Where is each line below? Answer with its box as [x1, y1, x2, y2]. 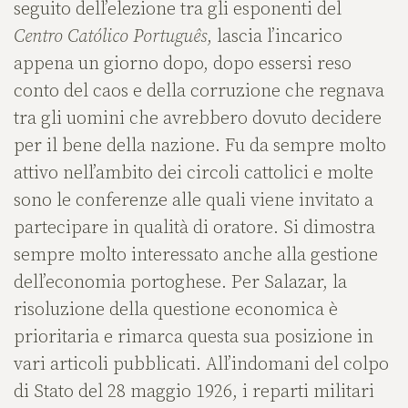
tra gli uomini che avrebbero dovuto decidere [14, 107, 382, 131]
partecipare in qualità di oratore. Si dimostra [14, 217, 375, 240]
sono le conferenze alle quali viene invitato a [14, 189, 373, 213]
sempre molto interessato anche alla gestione [14, 244, 378, 268]
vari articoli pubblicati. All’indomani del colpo [14, 353, 389, 377]
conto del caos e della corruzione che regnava [14, 80, 384, 104]
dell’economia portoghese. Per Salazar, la [14, 271, 347, 295]
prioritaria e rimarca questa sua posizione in [14, 326, 373, 350]
